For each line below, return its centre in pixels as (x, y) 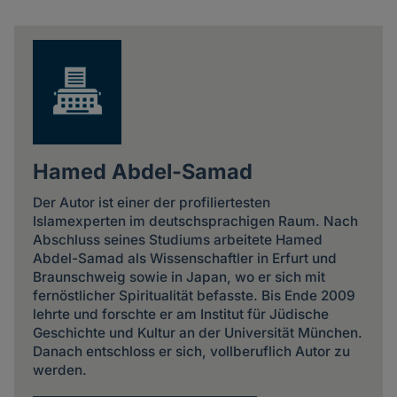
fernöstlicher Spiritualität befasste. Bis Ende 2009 (194, 295)
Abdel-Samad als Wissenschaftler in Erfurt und (184, 258)
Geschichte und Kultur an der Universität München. (197, 332)
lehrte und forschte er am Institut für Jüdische (180, 314)
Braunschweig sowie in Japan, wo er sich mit (179, 276)
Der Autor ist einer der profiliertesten (151, 202)
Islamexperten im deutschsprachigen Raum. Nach (195, 221)
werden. (59, 370)
